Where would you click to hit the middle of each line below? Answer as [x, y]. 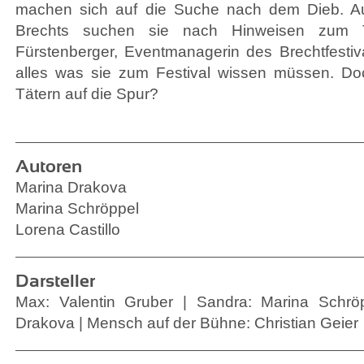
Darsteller [55, 281]
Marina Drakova [71, 187]
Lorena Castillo [68, 230]
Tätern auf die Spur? [87, 94]
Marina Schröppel [77, 208]
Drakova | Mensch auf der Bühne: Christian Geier [187, 323]
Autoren [49, 166]
